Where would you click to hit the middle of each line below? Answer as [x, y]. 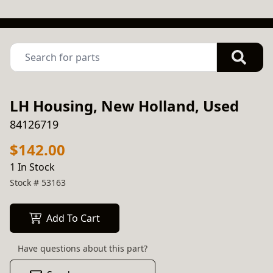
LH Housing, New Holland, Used [124, 106]
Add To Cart [73, 218]
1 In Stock [32, 167]
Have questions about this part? [83, 248]
